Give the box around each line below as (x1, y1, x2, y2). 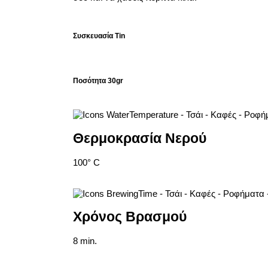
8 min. (73, 235, 97, 246)
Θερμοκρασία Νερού (73, 130, 206, 146)
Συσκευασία (73, 31, 113, 40)
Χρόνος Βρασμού (73, 209, 187, 225)
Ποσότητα (73, 77, 106, 86)
